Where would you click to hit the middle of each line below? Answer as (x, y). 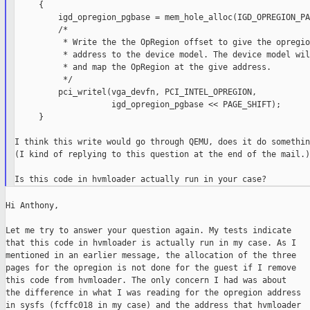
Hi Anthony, (32, 206)
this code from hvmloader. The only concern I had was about (146, 281)
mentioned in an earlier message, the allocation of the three (151, 256)
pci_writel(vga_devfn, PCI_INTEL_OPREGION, (135, 92)
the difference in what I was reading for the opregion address (153, 293)
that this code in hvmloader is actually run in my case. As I (151, 243)
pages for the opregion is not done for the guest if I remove (151, 268)
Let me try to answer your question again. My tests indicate (148, 231)
